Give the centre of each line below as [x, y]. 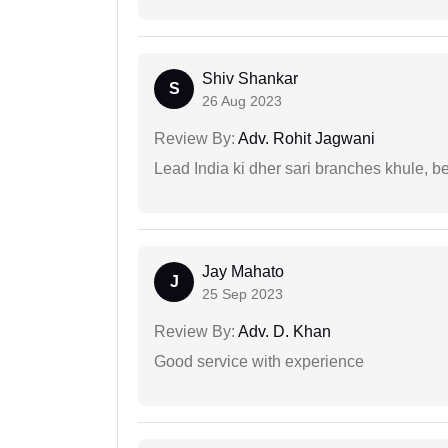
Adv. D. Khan [283, 331]
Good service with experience [259, 361]
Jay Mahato [243, 271]
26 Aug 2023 [242, 100]
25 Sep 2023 [242, 293]
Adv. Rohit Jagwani [305, 138]
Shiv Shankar [250, 78]
